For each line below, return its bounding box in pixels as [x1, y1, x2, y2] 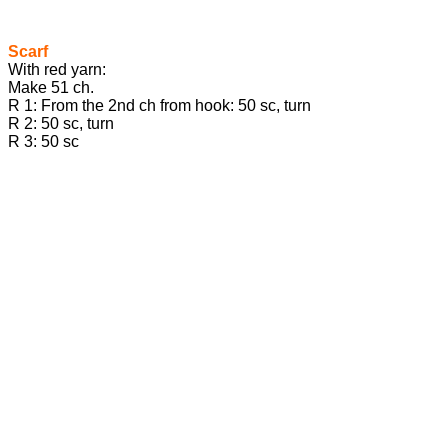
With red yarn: [8, 61, 106, 79]
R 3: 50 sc [8, 133, 79, 151]
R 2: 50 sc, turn [8, 115, 114, 133]
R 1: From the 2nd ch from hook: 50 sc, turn [8, 97, 311, 115]
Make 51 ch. [8, 79, 94, 97]
